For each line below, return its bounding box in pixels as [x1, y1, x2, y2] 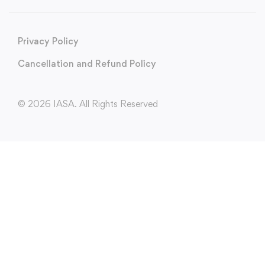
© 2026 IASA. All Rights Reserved [18, 98, 158, 110]
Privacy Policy [18, 35, 79, 47]
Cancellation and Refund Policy [18, 58, 156, 70]
